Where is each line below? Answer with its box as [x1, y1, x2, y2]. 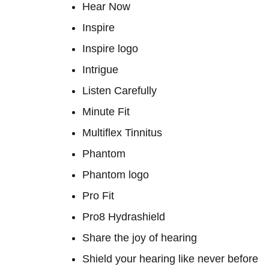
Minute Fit [82, 106, 130, 118]
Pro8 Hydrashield [82, 211, 165, 223]
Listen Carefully [82, 85, 157, 97]
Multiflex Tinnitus [82, 127, 162, 139]
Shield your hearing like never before [82, 253, 258, 265]
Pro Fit [82, 190, 114, 202]
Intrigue [82, 64, 118, 76]
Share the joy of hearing [82, 232, 197, 244]
